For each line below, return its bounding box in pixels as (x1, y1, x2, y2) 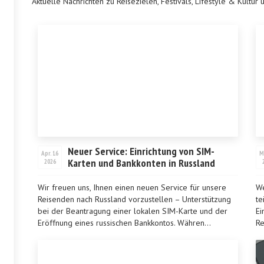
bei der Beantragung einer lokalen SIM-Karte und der (38, 206, 227, 216)
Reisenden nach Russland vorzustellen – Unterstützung (38, 194, 231, 204)
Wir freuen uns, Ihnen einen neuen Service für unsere (38, 182, 226, 193)
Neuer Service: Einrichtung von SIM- (68, 144, 214, 158)
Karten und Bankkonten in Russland (68, 156, 215, 170)
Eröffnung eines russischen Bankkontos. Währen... (38, 217, 211, 228)
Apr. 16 (41, 149, 58, 157)
